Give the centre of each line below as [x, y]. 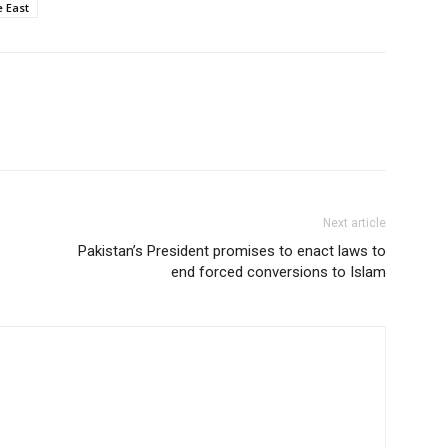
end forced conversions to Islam [278, 271]
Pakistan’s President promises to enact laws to [232, 250]
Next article [354, 222]
